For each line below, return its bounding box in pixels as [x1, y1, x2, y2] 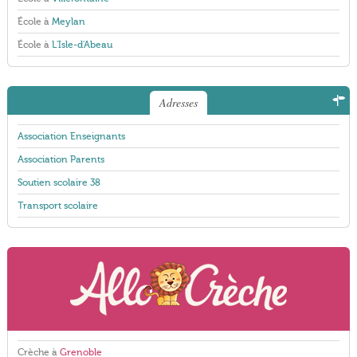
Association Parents [17, 154, 104, 165]
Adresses [159, 95, 198, 110]
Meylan [51, 16, 85, 27]
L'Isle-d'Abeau [51, 39, 112, 50]
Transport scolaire [17, 200, 98, 211]
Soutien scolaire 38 [17, 177, 100, 188]
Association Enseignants [17, 131, 125, 142]
